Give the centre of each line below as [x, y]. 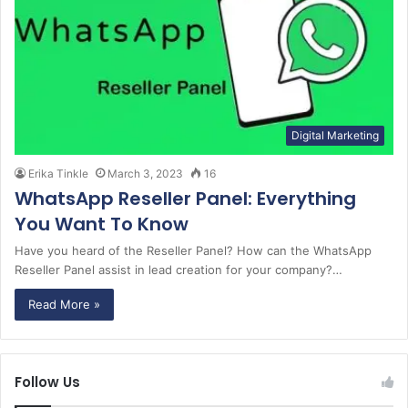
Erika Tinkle [58, 173]
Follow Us [47, 382]
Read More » [64, 304]
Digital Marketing [335, 135]
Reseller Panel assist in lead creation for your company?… [178, 269]
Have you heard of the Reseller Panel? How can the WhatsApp [193, 250]
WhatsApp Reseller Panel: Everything [185, 198]
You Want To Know [102, 224]
